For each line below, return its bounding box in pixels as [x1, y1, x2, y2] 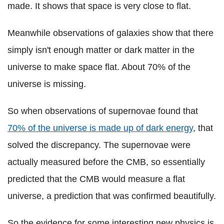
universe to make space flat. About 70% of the [7, 62, 190, 72]
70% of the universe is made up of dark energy [7, 123, 193, 133]
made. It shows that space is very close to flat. [7, 1, 191, 11]
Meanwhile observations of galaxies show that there [7, 28, 213, 38]
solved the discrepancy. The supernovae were [7, 140, 190, 150]
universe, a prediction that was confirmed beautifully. [7, 191, 216, 201]
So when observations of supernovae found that [7, 106, 198, 116]
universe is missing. [7, 79, 86, 89]
